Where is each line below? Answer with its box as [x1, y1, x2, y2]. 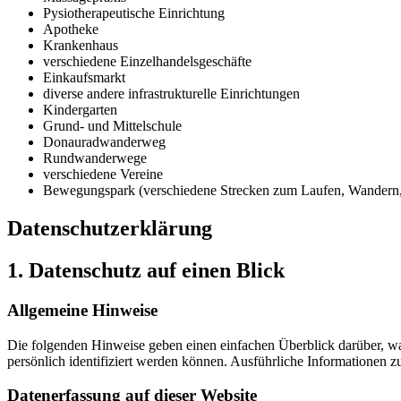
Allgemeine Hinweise [7, 300, 158, 320]
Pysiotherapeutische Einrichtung [43, 5, 225, 21]
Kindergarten [43, 102, 117, 118]
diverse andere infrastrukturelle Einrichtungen [43, 86, 300, 102]
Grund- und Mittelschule [43, 118, 182, 134]
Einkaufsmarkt [43, 70, 125, 86]
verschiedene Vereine [43, 166, 163, 183]
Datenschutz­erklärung [7, 217, 212, 241]
